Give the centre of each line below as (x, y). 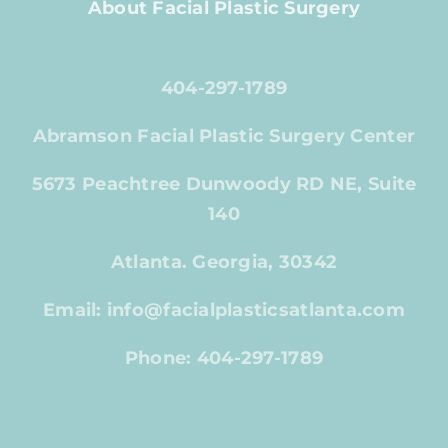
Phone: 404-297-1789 (224, 358)
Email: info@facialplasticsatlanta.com (224, 310)
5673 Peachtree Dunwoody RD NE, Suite (224, 184)
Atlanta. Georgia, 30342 (224, 262)
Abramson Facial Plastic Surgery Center (224, 136)
